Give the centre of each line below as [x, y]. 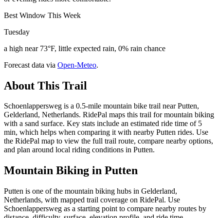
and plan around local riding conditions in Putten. [79, 150]
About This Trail [45, 85]
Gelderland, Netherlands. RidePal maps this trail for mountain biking [109, 115]
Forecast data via [30, 65]
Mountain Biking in [54, 171]
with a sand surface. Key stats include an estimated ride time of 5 [103, 124]
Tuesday [17, 32]
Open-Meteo [77, 65]
